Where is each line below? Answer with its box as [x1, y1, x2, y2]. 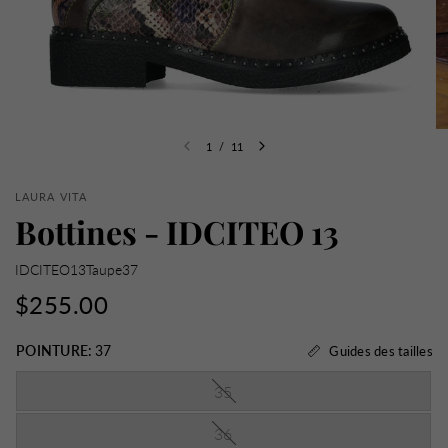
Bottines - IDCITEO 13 [15, 210, 339, 253]
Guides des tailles [329, 342, 433, 359]
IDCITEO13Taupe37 [15, 261, 138, 278]
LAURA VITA [15, 190, 88, 203]
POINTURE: [16, 342, 93, 359]
